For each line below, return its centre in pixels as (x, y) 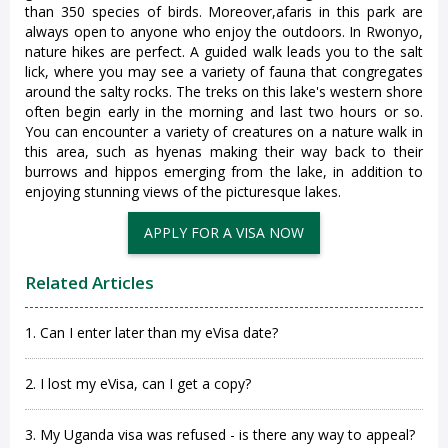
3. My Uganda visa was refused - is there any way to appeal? (220, 434)
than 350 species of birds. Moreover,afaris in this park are (224, 11)
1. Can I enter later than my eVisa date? (151, 332)
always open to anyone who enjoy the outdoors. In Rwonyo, (224, 31)
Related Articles (89, 282)
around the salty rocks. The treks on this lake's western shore (224, 91)
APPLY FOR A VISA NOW (224, 232)
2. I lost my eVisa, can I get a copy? (138, 383)
